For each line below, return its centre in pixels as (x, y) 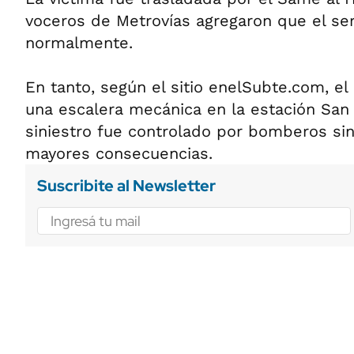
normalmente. (79, 43)
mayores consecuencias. (119, 153)
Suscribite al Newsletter (126, 186)
